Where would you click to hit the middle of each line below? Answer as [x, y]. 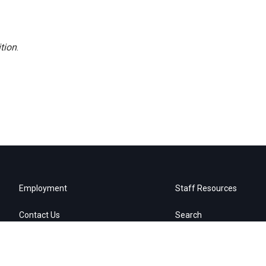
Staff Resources [206, 188]
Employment [43, 188]
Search [189, 215]
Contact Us [39, 215]
